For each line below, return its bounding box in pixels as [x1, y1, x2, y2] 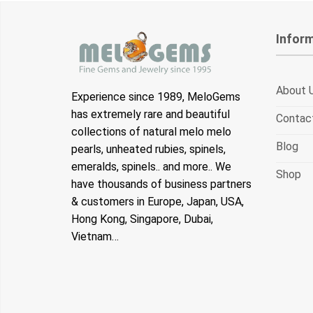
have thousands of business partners [71, 177, 252, 191]
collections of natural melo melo [71, 125, 231, 139]
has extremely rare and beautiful [71, 108, 230, 122]
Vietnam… [71, 230, 119, 244]
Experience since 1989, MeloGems [71, 90, 240, 104]
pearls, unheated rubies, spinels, [71, 143, 226, 156]
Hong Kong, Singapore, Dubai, [71, 212, 213, 226]
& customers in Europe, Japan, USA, [71, 195, 244, 209]
